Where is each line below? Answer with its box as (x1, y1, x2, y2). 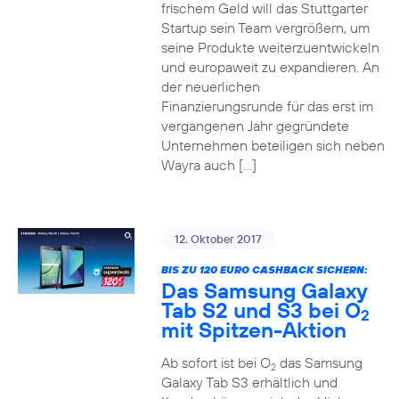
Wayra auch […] (160, 156, 256, 174)
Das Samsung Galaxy (160, 277, 368, 304)
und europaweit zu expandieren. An (160, 58, 379, 76)
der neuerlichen (160, 77, 260, 95)
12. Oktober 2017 (174, 232, 262, 246)
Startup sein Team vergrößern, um (160, 19, 370, 37)
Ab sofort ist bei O (160, 354, 271, 371)
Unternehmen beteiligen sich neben (160, 136, 385, 154)
